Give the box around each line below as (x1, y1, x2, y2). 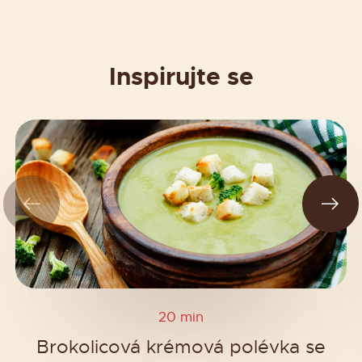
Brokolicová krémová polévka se (36, 335, 326, 360)
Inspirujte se (108, 60, 254, 92)
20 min (158, 308, 204, 326)
